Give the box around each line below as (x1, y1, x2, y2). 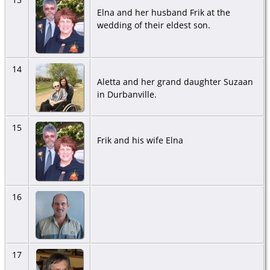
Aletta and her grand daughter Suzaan (96, 76, 253, 88)
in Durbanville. (96, 89, 157, 101)
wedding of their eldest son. (96, 19, 210, 31)
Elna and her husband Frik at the (96, 7, 230, 19)
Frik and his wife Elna (96, 134, 183, 146)
